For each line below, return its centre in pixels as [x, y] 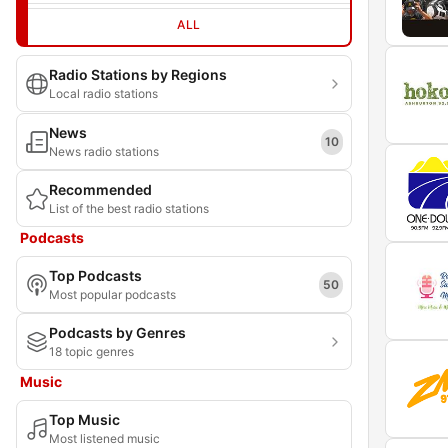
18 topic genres [91, 351]
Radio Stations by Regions [138, 74]
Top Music [84, 419]
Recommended [100, 189]
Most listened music [104, 438]
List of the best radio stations [129, 208]
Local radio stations [103, 93]
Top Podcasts [95, 275]
